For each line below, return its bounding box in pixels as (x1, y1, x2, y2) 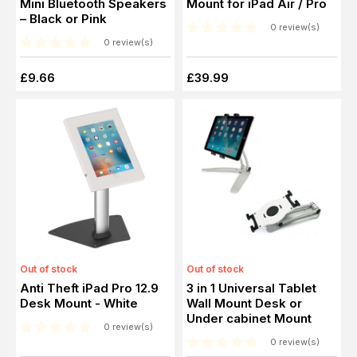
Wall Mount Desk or (186, 295, 302, 311)
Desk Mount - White (20, 295, 138, 311)
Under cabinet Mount (186, 310, 312, 326)
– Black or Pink (20, 10, 107, 26)
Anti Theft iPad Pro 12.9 (20, 280, 159, 296)
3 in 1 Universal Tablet (186, 280, 316, 296)
